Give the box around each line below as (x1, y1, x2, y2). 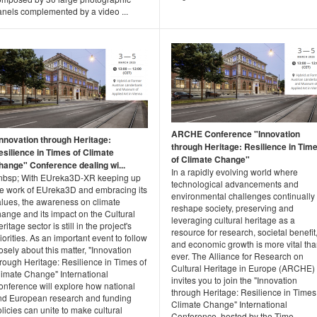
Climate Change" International (171, 297, 287, 310)
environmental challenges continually (171, 189, 315, 202)
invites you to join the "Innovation (171, 273, 297, 286)
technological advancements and (171, 177, 299, 190)
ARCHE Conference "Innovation (171, 127, 300, 140)
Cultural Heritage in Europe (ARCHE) (171, 261, 315, 274)
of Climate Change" (171, 152, 250, 166)
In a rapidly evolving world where (171, 165, 298, 178)
